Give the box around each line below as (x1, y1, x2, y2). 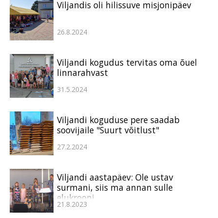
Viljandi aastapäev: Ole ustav (57, 171, 173, 183)
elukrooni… (57, 191, 101, 203)
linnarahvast (57, 66, 108, 78)
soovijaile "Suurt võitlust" (57, 124, 159, 136)
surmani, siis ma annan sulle (57, 181, 173, 193)
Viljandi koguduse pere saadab (57, 113, 180, 126)
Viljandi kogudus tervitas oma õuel (57, 56, 197, 68)
